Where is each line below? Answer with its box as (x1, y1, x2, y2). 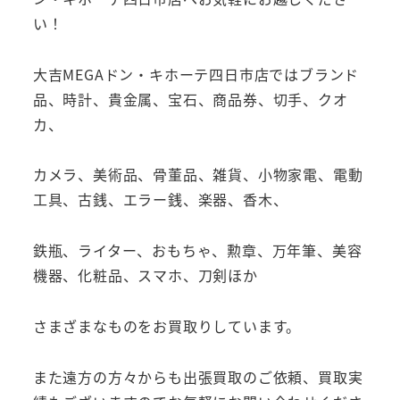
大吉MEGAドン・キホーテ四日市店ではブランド (32, 62, 360, 85)
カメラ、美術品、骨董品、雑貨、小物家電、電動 (32, 163, 363, 186)
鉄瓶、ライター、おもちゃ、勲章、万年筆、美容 (32, 239, 362, 262)
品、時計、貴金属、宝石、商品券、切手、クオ (32, 87, 348, 110)
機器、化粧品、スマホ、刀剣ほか (32, 264, 258, 287)
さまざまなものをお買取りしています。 (32, 315, 302, 337)
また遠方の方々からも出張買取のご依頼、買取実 (32, 365, 363, 387)
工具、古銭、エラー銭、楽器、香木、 (32, 188, 288, 211)
